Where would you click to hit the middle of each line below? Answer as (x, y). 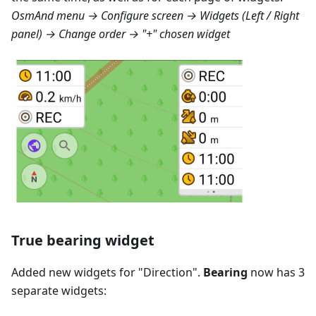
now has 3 (276, 273)
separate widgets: (59, 291)
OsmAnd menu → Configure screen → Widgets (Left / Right (155, 16)
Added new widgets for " (77, 273)
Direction (168, 273)
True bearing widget (83, 241)
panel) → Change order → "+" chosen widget (121, 34)
